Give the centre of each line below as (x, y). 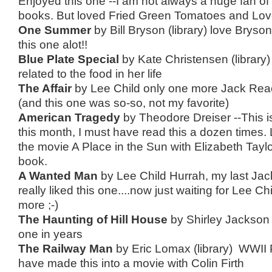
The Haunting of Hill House (93, 219)
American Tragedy (69, 117)
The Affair (46, 88)
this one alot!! (53, 44)
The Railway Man (65, 248)
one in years (50, 234)
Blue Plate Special (68, 59)
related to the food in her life (90, 73)
